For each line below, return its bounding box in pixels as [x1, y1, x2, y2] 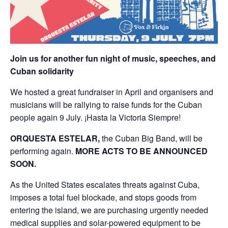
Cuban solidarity [10, 65, 74, 77]
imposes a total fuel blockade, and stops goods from [10, 191, 196, 203]
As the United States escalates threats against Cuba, [10, 178, 199, 190]
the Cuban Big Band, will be [102, 132, 203, 144]
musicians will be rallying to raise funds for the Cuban [10, 98, 202, 110]
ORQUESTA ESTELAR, [10, 132, 102, 144]
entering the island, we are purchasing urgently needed [10, 204, 208, 216]
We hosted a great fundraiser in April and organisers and [10, 85, 213, 98]
